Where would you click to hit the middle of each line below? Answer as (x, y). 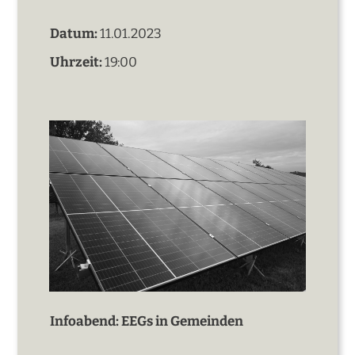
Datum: (74, 34)
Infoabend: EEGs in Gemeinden (147, 321)
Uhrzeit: (76, 63)
